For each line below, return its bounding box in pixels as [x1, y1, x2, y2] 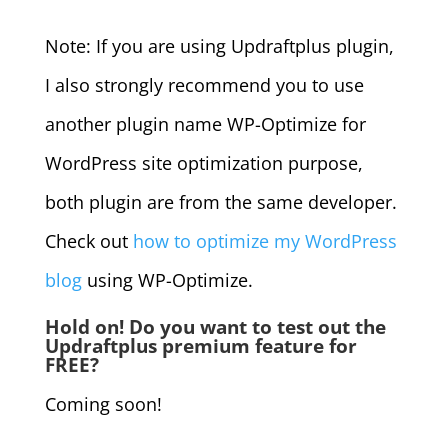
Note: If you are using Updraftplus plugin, [44, 33, 394, 58]
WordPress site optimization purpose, [44, 150, 363, 175]
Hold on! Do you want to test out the [44, 313, 386, 340]
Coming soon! [44, 391, 162, 416]
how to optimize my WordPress [132, 228, 397, 253]
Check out [44, 228, 133, 253]
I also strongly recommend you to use [44, 72, 364, 97]
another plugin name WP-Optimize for [44, 111, 366, 136]
